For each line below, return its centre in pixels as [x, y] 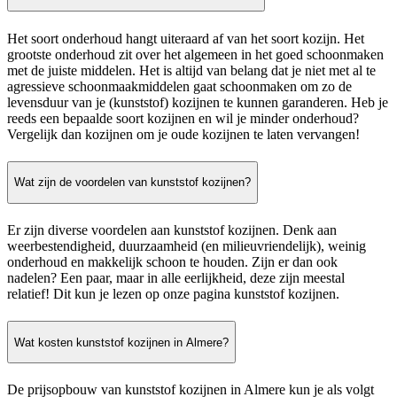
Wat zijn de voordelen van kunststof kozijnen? [132, 183]
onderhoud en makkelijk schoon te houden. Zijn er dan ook [172, 261]
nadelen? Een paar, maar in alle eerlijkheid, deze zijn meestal [176, 277]
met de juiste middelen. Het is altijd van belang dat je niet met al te [191, 70]
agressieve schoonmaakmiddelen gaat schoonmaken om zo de [179, 86]
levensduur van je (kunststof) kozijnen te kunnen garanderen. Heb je [198, 102]
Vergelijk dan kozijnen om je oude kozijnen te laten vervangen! [183, 134]
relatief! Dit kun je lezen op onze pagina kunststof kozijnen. [173, 293]
